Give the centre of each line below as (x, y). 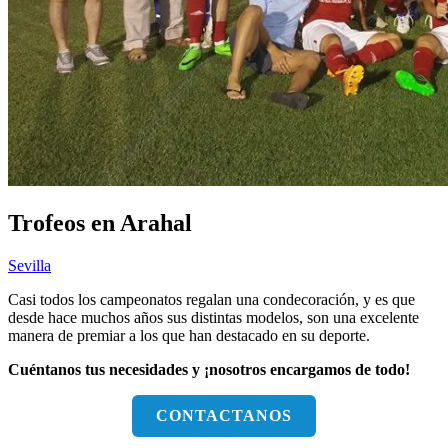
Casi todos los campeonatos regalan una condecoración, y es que (211, 299)
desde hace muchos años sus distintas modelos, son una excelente (213, 317)
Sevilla (29, 265)
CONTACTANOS (224, 415)
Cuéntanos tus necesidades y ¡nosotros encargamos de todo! (209, 369)
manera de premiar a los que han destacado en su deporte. (189, 335)
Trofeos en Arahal (100, 222)
